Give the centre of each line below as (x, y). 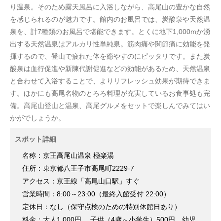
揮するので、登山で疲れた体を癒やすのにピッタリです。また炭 (110, 56)
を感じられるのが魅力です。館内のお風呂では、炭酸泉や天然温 (110, 19)
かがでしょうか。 (37, 118)
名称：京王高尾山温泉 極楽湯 (68, 155)
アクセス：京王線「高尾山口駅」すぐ (81, 181)
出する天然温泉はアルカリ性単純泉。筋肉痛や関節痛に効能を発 (110, 44)
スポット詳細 (36, 139)
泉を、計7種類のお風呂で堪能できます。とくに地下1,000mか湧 (110, 31)
